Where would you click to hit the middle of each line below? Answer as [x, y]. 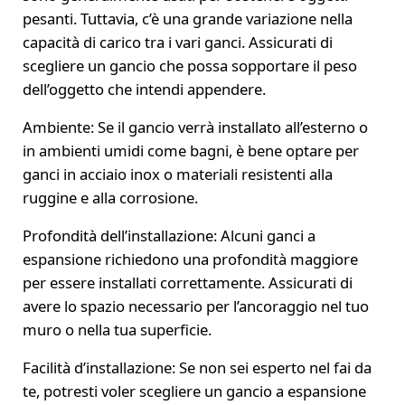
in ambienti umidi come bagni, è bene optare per [190, 150]
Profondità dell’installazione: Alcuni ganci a [169, 235]
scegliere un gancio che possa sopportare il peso [189, 65]
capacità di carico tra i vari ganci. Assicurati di [177, 42]
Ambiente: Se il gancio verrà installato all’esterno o [195, 127]
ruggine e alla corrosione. [110, 197]
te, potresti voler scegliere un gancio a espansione [194, 391]
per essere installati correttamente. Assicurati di [187, 282]
